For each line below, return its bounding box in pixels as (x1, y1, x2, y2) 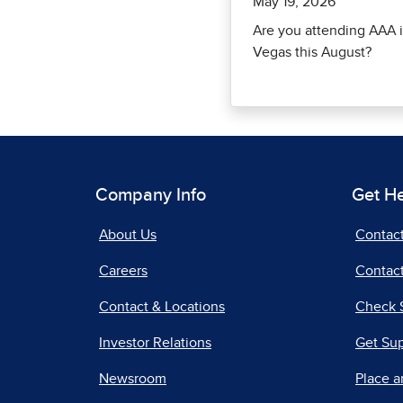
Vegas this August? (253, 44, 372, 59)
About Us (99, 227, 157, 242)
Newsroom (99, 371, 166, 386)
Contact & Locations (99, 299, 225, 314)
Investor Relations (99, 335, 211, 350)
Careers (99, 263, 148, 278)
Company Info (95, 185, 206, 204)
